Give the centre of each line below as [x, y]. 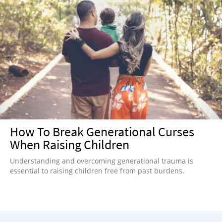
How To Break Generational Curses [102, 131]
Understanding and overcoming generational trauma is [102, 161]
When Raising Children [70, 144]
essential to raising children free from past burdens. [97, 170]
